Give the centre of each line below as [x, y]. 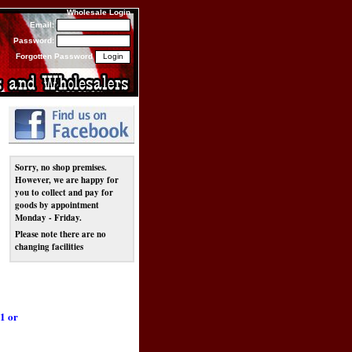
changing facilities [49, 247]
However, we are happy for [67, 180]
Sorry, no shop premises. [61, 167]
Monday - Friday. [48, 218]
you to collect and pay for [64, 192]
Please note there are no [60, 234]
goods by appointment [57, 205]
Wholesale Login [99, 12]
